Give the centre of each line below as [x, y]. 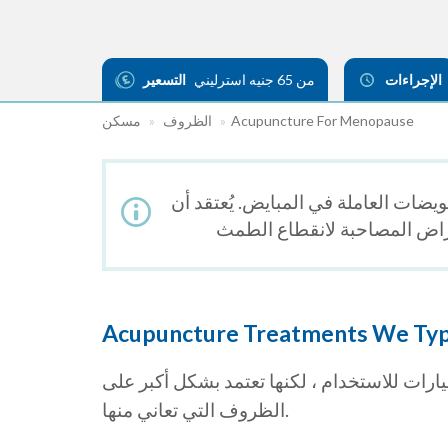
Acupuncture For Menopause [322, 121]
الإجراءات [413, 80]
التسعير [164, 80]
